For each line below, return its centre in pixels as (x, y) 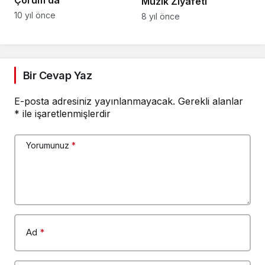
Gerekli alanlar (211, 101)
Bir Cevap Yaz (57, 75)
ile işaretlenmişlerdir (65, 113)
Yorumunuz (48, 145)
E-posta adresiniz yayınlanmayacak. (95, 101)
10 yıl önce (35, 15)
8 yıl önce (161, 16)
